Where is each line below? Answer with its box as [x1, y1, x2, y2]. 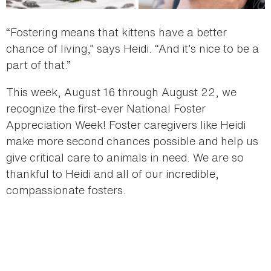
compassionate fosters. [6, 181, 126, 198]
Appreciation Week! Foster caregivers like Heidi [6, 116, 246, 132]
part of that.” [6, 56, 71, 73]
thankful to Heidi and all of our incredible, [6, 165, 219, 181]
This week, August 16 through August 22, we [6, 83, 237, 100]
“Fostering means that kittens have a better [6, 24, 227, 40]
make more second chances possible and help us [6, 132, 258, 149]
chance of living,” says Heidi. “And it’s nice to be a [6, 40, 259, 56]
